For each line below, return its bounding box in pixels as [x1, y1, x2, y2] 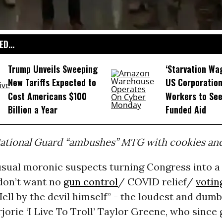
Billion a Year [7, 103, 57, 116]
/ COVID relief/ [117, 175, 196, 188]
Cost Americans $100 [7, 89, 87, 103]
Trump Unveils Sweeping [7, 62, 98, 76]
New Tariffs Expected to [7, 76, 96, 89]
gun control [63, 175, 118, 188]
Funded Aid [165, 103, 206, 116]
